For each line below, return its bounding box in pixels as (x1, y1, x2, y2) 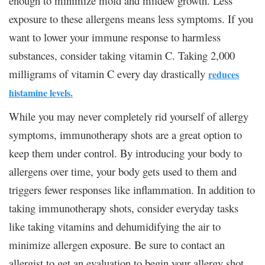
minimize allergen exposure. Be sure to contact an (9, 237, 225, 252)
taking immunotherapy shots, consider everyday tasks (9, 200, 238, 215)
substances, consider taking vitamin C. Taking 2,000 (9, 47, 235, 63)
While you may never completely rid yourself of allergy (9, 108, 248, 124)
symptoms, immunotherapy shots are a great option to (9, 127, 242, 142)
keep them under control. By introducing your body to (9, 145, 242, 160)
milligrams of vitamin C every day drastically (9, 66, 208, 81)
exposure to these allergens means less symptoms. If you (9, 11, 253, 26)
